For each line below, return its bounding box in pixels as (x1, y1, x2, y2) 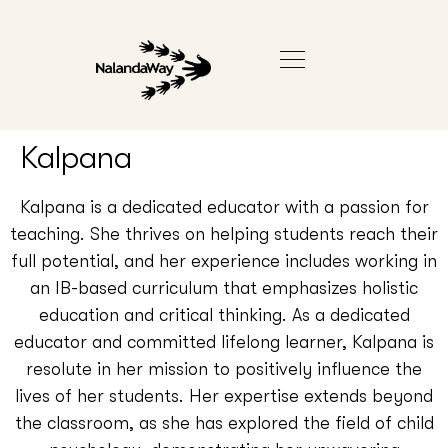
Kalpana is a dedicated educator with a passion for (19, 196, 429, 217)
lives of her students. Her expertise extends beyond (15, 385, 433, 406)
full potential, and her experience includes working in (11, 250, 437, 271)
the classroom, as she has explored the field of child (14, 412, 434, 433)
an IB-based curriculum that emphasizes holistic (30, 277, 418, 298)
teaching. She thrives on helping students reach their (10, 223, 438, 244)
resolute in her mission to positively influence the (26, 358, 422, 379)
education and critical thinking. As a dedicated (38, 304, 410, 325)
